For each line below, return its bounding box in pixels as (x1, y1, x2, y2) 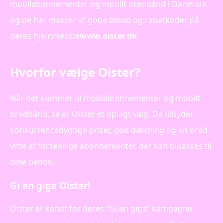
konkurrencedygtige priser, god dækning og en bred (10, 124, 208, 135)
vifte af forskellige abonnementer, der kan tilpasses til (10, 140, 212, 151)
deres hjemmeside (10, 30, 80, 41)
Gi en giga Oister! (10, 179, 90, 192)
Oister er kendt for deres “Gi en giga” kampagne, (10, 203, 194, 215)
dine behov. (10, 156, 53, 167)
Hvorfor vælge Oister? (10, 63, 140, 80)
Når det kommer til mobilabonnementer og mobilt (10, 92, 200, 104)
